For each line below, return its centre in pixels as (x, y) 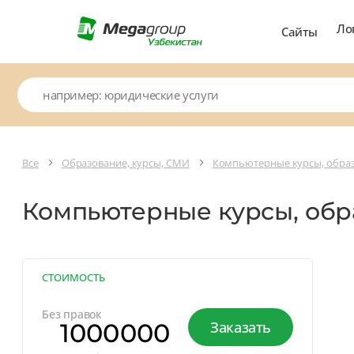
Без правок (72, 314)
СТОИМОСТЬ (73, 277)
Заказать (241, 327)
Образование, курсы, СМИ (125, 162)
